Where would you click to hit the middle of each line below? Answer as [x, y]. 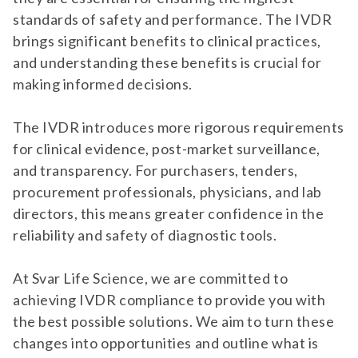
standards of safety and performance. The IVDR [173, 19]
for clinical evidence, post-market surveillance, [167, 149]
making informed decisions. [103, 84]
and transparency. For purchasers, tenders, [155, 170]
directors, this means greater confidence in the [169, 213]
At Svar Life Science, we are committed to [151, 278]
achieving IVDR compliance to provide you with [169, 300]
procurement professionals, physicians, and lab [167, 192]
